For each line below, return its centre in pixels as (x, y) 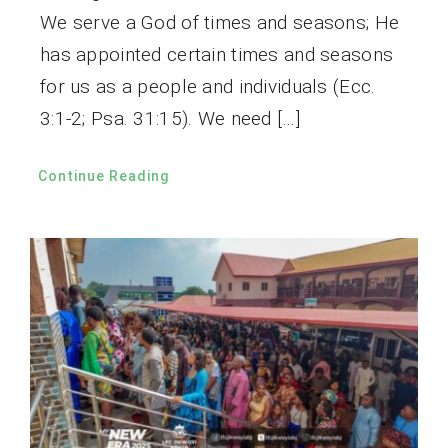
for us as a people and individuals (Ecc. (207, 86)
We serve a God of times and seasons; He (219, 22)
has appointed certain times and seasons (216, 54)
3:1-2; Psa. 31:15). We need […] (169, 118)
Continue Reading (103, 175)
